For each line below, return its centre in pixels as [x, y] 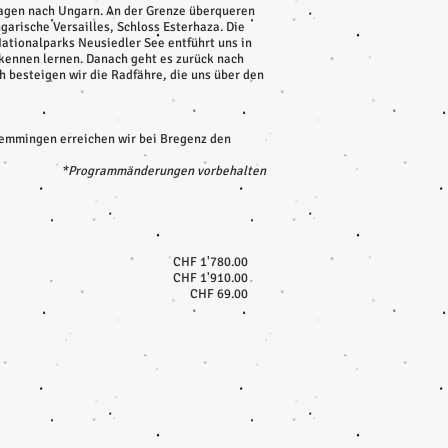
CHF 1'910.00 [210, 278]
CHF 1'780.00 [210, 262]
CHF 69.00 [219, 294]
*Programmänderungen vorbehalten [163, 171]
